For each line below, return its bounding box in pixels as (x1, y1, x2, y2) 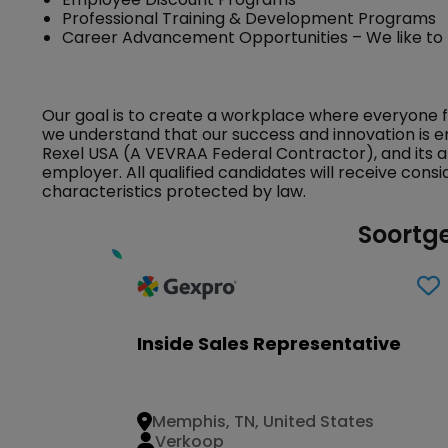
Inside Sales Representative (137, 330, 401, 356)
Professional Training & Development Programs (62, 7, 436, 30)
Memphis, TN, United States (152, 410, 374, 434)
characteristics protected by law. (42, 180, 306, 203)
